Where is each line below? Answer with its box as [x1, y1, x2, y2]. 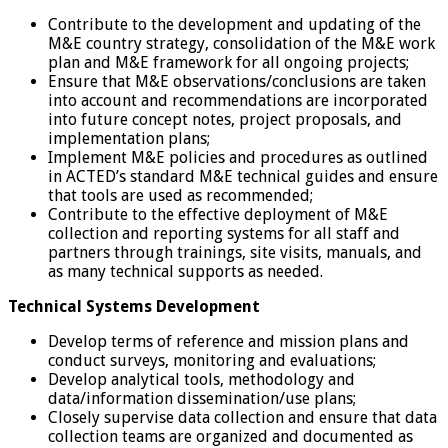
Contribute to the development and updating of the [48, 14, 421, 34]
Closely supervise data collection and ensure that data [48, 407, 437, 427]
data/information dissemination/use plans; [48, 388, 356, 408]
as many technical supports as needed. [48, 261, 323, 281]
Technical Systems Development [8, 296, 260, 316]
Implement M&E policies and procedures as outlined [48, 147, 428, 167]
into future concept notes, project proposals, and [48, 109, 402, 129]
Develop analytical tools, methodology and [48, 369, 355, 389]
